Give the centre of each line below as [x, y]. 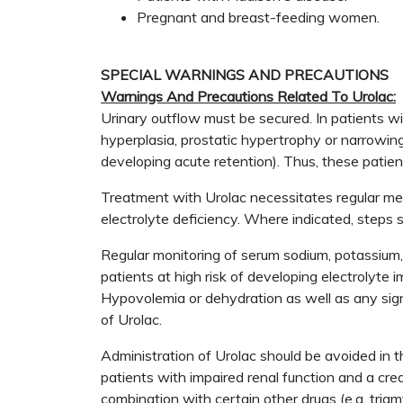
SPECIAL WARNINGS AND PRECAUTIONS [245, 75]
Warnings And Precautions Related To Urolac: [248, 96]
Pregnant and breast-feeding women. [258, 17]
